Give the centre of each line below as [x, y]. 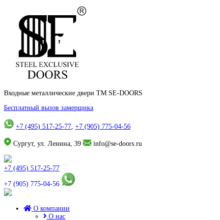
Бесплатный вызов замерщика [49, 108]
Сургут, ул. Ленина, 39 [47, 144]
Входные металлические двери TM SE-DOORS [73, 93]
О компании [51, 208]
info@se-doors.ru [117, 144]
